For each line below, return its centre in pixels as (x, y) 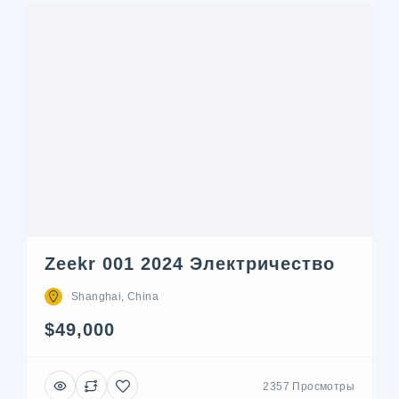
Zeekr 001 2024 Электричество (190, 264)
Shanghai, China (115, 297)
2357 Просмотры (309, 386)
